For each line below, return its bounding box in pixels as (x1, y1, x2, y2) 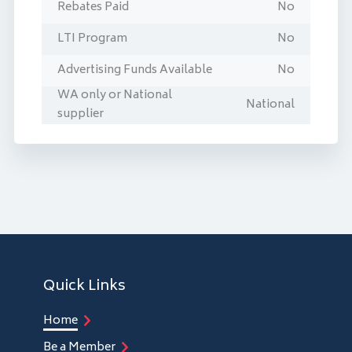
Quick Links (43, 273, 126, 299)
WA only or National (57, 85, 172, 106)
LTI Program (57, 28, 127, 49)
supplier (57, 104, 104, 125)
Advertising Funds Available (57, 60, 212, 81)
